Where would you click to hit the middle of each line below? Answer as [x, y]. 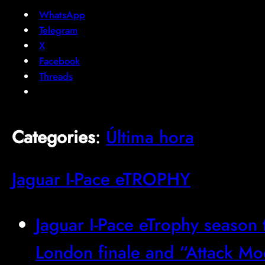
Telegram [58, 30]
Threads [56, 76]
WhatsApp [62, 14]
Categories [54, 137]
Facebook [59, 61]
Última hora [150, 137]
